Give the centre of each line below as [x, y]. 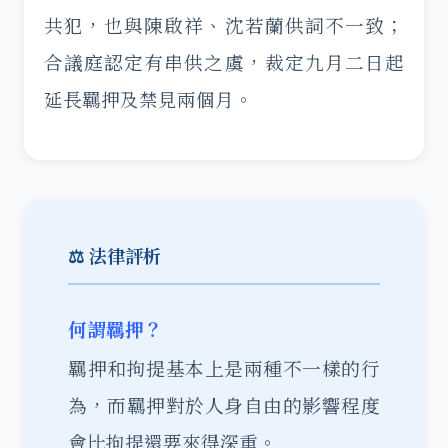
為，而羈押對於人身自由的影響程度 [224, 405]
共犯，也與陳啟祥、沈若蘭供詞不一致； [224, 25]
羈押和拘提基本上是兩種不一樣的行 [224, 368]
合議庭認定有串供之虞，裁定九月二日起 [224, 62]
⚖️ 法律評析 [114, 255]
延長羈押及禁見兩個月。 [148, 99]
